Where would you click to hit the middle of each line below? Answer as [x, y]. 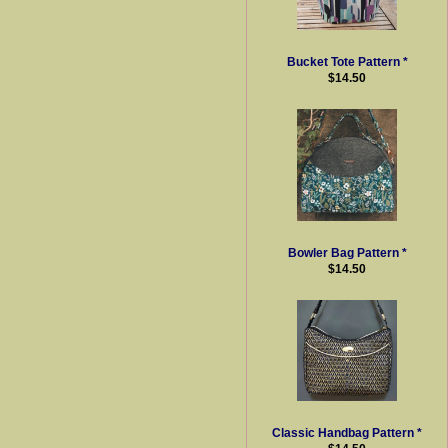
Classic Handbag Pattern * [347, 433]
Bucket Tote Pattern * [347, 62]
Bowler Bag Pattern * [347, 252]
